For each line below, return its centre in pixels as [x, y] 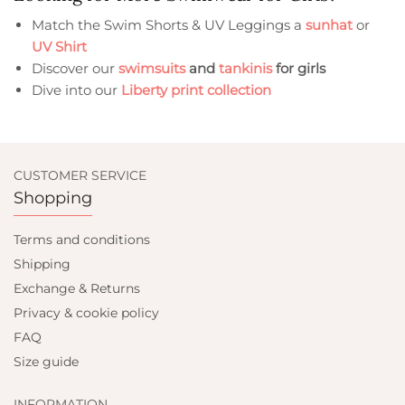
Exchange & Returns [77, 288]
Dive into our [76, 89]
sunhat [329, 24]
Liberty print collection [196, 89]
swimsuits [152, 68]
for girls [299, 68]
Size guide [46, 362]
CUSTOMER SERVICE [80, 175]
